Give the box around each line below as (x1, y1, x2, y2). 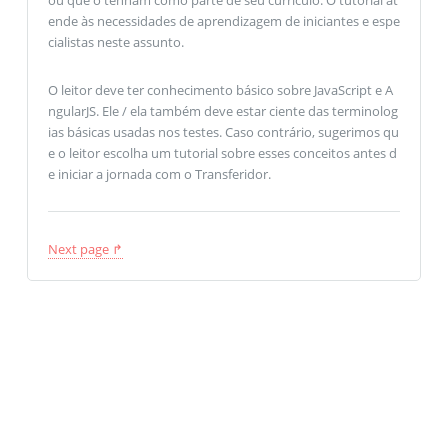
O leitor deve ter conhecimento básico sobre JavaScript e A (47, 80, 393, 99)
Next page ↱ (47, 239, 123, 258)
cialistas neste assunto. (47, 32, 184, 51)
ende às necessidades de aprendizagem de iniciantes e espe (47, 11, 400, 30)
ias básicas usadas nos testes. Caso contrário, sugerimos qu (47, 122, 399, 141)
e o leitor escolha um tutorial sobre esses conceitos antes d (47, 143, 397, 162)
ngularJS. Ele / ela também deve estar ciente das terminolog (47, 101, 398, 120)
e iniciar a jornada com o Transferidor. (47, 164, 271, 183)
